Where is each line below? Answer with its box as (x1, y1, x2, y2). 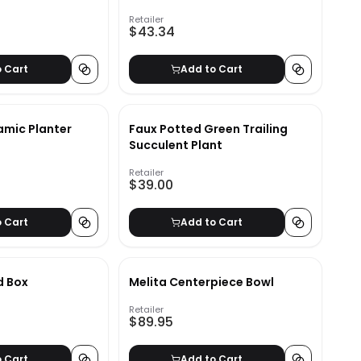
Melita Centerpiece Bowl (128, 274, 274, 291)
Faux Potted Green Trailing (128, 121, 288, 138)
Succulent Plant (128, 137, 222, 154)
